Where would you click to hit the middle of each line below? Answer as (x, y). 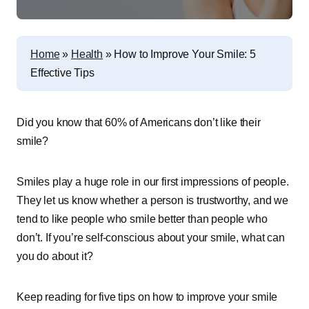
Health (87, 54)
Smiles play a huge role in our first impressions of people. (153, 182)
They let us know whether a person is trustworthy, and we (153, 200)
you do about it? (55, 256)
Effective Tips (62, 73)
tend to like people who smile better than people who (142, 219)
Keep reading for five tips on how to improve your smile (147, 297)
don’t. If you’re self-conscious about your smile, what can (151, 238)
